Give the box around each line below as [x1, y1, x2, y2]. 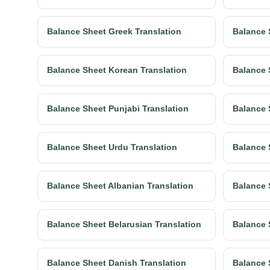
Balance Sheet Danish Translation [47, 258, 186, 268]
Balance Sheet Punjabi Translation [47, 104, 189, 114]
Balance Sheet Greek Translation [47, 27, 181, 37]
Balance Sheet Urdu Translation [47, 142, 177, 152]
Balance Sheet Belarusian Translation [47, 219, 201, 230]
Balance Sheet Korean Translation [47, 65, 187, 75]
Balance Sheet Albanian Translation [47, 181, 193, 191]
